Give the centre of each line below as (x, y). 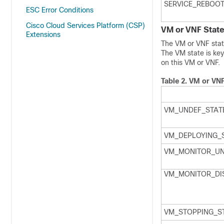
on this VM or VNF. (190, 62)
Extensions (43, 34)
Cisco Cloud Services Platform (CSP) (85, 25)
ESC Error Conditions (60, 10)
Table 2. (175, 81)
